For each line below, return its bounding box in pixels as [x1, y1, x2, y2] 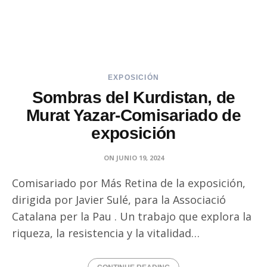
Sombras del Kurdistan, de [32, 88, 235, 107]
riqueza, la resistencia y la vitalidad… [12, 226, 200, 240]
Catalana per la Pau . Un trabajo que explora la [12, 209, 252, 223]
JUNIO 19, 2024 [116, 153, 164, 162]
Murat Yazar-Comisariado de [26, 106, 241, 125]
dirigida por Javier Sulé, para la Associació [12, 193, 226, 207]
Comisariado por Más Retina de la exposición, [12, 176, 246, 190]
